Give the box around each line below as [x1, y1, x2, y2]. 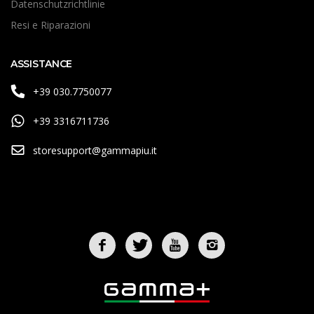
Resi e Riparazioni [11, 18, 90, 32]
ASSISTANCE [11, 57, 73, 70]
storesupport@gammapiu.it [32, 144, 157, 157]
